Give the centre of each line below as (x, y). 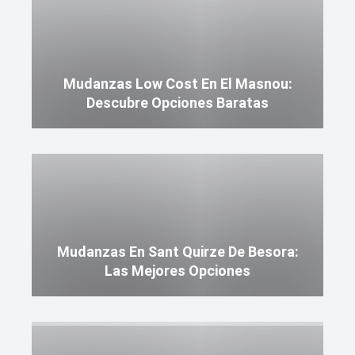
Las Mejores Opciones (177, 271)
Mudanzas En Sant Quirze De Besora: (177, 252)
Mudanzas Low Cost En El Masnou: (177, 84)
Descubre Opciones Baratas (177, 103)
